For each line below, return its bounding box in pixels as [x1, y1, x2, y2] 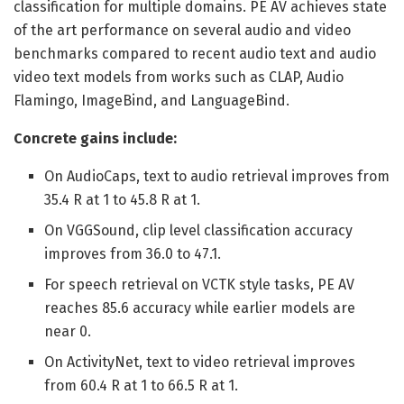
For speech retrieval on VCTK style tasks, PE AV [44, 276, 355, 294]
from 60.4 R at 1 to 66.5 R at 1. [44, 377, 239, 395]
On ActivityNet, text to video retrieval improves [44, 353, 356, 372]
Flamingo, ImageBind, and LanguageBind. [14, 92, 289, 110]
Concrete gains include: [14, 130, 177, 148]
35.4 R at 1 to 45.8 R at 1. [44, 191, 201, 209]
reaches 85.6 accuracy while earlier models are [44, 299, 356, 317]
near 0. [44, 323, 92, 341]
